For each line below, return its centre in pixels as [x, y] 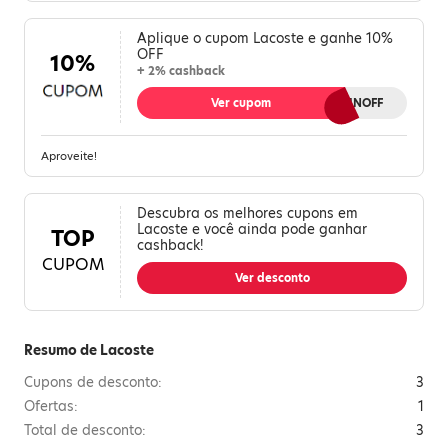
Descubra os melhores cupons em [247, 213]
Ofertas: [51, 406]
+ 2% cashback [181, 71]
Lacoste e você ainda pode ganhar [252, 229]
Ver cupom [240, 103]
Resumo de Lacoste [89, 350]
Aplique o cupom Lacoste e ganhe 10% [265, 38]
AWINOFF [356, 103]
